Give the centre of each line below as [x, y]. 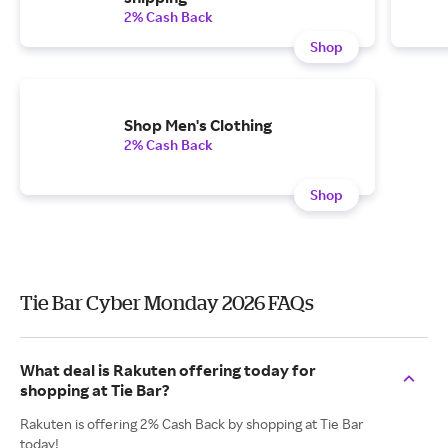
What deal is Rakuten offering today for [168, 370]
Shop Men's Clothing [198, 125]
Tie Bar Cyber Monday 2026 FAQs [167, 302]
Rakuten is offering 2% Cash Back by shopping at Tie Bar [192, 423]
